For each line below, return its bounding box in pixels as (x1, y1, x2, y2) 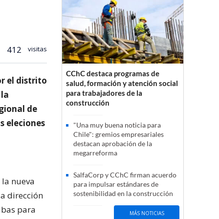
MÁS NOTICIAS (129, 209, 164, 217)
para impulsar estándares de (73, 180, 158, 189)
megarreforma (73, 149, 117, 157)
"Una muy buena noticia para (73, 121, 161, 130)
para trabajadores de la (66, 88, 142, 98)
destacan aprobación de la (73, 139, 152, 148)
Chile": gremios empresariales (73, 130, 164, 139)
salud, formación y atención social (66, 79, 178, 88)
